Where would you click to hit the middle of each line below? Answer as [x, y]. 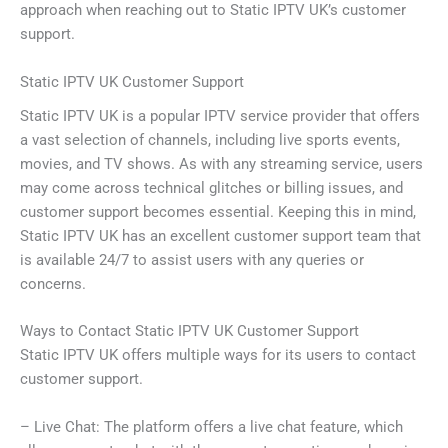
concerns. [53, 283]
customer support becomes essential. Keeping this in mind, [218, 211]
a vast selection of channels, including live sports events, [210, 139]
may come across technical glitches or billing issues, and [211, 187]
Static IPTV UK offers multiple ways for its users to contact [218, 355]
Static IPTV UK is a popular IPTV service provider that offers [220, 115]
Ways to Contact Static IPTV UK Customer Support [189, 331]
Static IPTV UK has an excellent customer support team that [220, 235]
